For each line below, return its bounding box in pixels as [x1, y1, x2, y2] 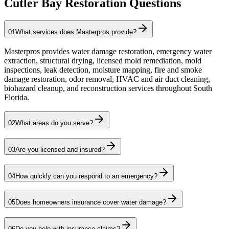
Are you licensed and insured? [15, 146, 105, 154]
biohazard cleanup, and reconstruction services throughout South [4, 83, 212, 93]
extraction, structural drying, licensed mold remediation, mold [4, 56, 201, 65]
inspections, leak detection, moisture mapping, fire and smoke [4, 65, 202, 74]
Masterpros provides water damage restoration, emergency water [4, 47, 212, 56]
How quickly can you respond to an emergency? [15, 172, 157, 180]
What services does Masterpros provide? [15, 28, 136, 36]
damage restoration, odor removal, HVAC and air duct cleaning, [4, 74, 210, 83]
